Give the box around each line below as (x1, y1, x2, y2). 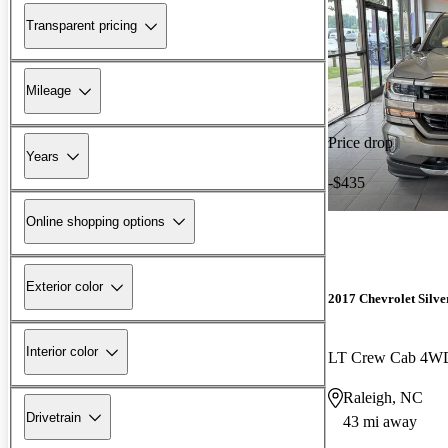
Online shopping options (26, 213, 165, 229)
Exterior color (26, 279, 103, 295)
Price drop (328, 133, 393, 151)
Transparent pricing (26, 18, 137, 34)
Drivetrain (26, 409, 81, 425)
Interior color (26, 344, 98, 360)
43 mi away (343, 412, 417, 430)
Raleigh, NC (343, 388, 423, 406)
